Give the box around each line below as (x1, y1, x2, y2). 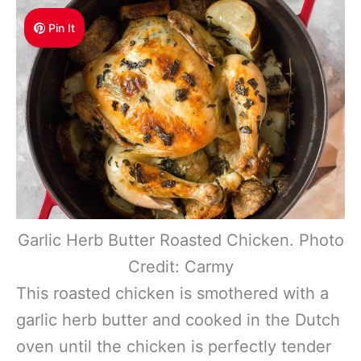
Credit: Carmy (127, 257, 234, 277)
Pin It (48, 21, 76, 35)
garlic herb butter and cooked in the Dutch (16, 310, 340, 330)
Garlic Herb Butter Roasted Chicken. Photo (17, 230, 344, 251)
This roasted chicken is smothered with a (16, 284, 329, 304)
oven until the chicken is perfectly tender (16, 337, 331, 357)
